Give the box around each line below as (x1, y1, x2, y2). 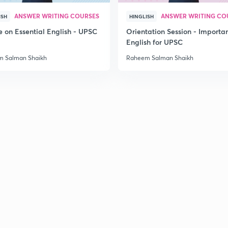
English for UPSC (126, 37, 183, 47)
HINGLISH (129, 13, 154, 20)
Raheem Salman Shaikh (126, 54, 193, 62)
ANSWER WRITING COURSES (14, 12, 99, 20)
